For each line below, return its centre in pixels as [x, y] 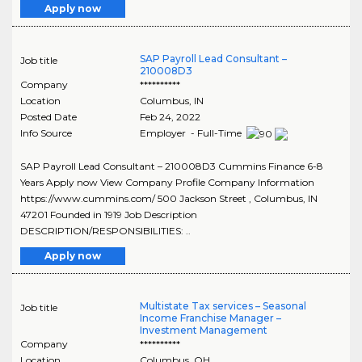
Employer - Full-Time [192, 133]
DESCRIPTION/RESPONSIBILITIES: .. [105, 231]
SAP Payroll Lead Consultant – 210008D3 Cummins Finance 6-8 [172, 166]
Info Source [46, 133]
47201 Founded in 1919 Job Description [109, 215]
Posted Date [48, 117]
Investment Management [203, 330]
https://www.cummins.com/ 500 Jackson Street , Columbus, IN [169, 199]
